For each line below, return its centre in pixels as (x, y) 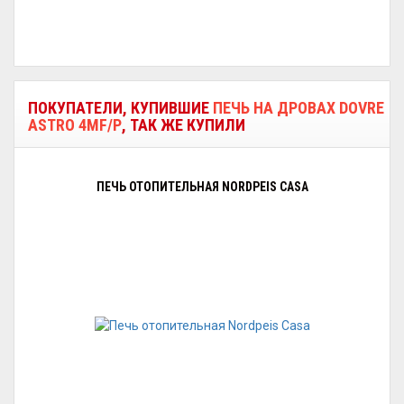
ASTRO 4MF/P (75, 125)
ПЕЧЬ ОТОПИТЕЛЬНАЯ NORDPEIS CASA (202, 187)
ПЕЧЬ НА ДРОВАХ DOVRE (298, 108)
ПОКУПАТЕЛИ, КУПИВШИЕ (120, 108)
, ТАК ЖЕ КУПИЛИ (184, 125)
